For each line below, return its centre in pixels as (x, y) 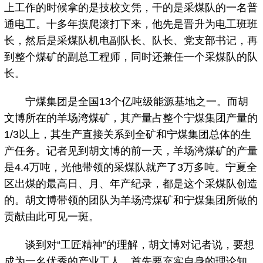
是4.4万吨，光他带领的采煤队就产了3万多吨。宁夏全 (131, 168)
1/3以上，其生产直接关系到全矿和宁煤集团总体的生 (128, 135)
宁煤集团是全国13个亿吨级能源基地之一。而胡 (127, 102)
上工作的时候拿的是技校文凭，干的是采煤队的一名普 (131, 8)
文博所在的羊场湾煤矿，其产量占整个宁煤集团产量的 (131, 118)
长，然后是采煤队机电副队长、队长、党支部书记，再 (131, 41)
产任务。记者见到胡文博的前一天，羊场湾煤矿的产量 (131, 151)
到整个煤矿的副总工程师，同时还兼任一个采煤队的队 (131, 57)
